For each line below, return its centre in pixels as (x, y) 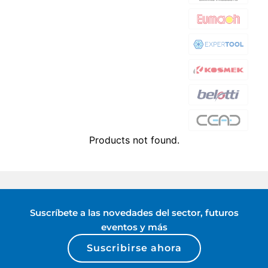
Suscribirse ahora (134, 248)
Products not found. (134, 140)
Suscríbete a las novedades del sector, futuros (134, 212)
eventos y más (134, 227)
